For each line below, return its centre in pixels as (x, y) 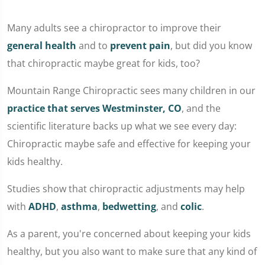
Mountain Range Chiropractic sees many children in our (131, 91)
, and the (201, 108)
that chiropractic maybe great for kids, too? (104, 63)
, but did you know (211, 46)
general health (42, 46)
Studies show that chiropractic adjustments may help (126, 189)
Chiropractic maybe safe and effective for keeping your (129, 144)
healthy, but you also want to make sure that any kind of (132, 251)
